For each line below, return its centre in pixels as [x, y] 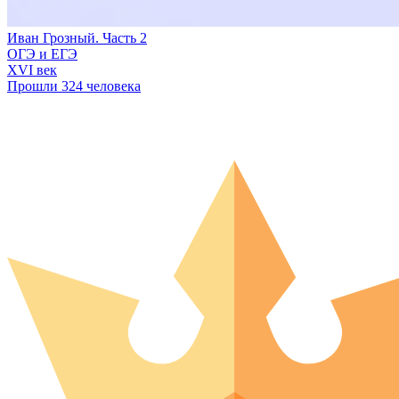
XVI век [32, 70]
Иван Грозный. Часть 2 [77, 38]
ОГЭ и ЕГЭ [42, 54]
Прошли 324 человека [74, 86]
